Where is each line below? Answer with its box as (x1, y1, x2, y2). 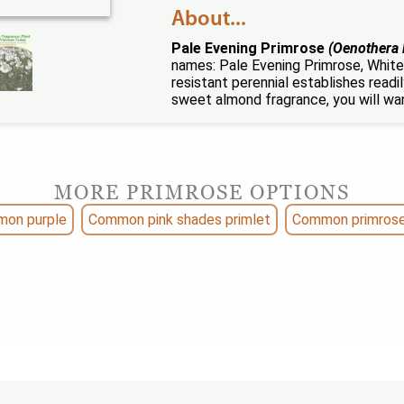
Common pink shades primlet (88, 211, 271, 228)
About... (171, 9, 246, 31)
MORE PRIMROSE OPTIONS (54, 180, 350, 204)
